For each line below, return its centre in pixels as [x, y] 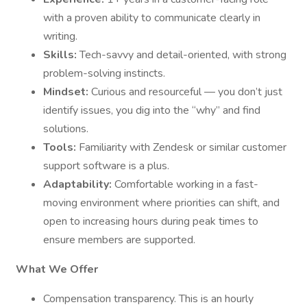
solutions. [66, 129]
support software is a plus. [106, 166]
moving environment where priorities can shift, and [161, 203]
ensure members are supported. [119, 240]
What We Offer [57, 269]
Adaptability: [79, 184]
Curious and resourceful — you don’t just [187, 92]
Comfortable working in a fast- [186, 184]
